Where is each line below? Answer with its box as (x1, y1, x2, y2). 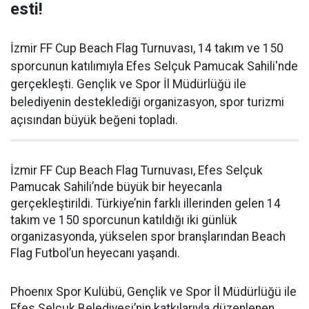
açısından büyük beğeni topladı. (10, 113, 178, 128)
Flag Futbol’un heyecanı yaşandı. (10, 246, 180, 261)
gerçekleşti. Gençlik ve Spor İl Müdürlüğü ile (10, 77, 246, 92)
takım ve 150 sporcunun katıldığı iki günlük (10, 213, 237, 228)
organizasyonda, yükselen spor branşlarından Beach (10, 230, 286, 244)
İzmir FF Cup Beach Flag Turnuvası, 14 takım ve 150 (10, 41, 283, 56)
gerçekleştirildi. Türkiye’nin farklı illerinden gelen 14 (10, 197, 281, 211)
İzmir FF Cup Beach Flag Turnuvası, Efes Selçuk (10, 163, 263, 178)
